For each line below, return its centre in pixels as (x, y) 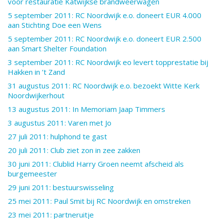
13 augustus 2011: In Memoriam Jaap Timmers (87, 109)
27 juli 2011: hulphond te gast (57, 136)
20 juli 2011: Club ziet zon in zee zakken (74, 150)
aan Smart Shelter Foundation (57, 48)
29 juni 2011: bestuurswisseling (61, 187)
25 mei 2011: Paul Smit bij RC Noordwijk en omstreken (99, 201)
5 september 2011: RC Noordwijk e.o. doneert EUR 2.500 (105, 38)
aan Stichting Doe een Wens (55, 25)
